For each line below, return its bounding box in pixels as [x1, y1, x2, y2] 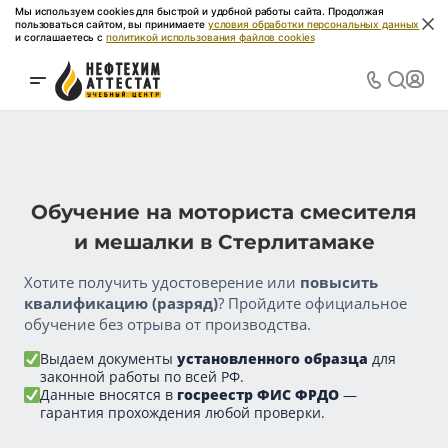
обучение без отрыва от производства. [24, 315, 311, 334]
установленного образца [177, 350, 368, 368]
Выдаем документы [40, 350, 177, 368]
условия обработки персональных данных [207, 17, 420, 30]
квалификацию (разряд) [24, 294, 218, 313]
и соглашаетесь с [15, 30, 106, 43]
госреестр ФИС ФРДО [177, 386, 339, 404]
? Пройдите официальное [218, 294, 407, 313]
